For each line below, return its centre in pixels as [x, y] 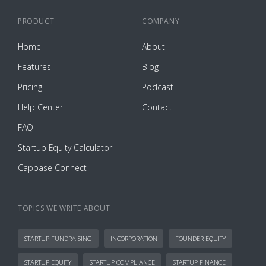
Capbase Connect [52, 167]
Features [34, 66]
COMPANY [161, 21]
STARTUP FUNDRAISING [58, 238]
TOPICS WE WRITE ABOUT [64, 208]
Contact [157, 107]
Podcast [158, 87]
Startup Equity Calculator [65, 147]
